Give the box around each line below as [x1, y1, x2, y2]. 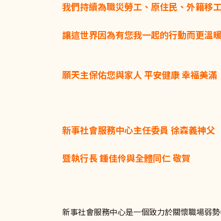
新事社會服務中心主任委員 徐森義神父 [62, 123, 215, 136]
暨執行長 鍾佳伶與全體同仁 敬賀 [62, 151, 190, 164]
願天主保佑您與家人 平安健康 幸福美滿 [62, 68, 219, 81]
